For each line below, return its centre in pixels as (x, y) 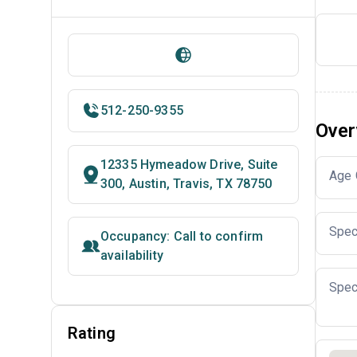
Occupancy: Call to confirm (182, 236)
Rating (92, 333)
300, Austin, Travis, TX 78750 (186, 184)
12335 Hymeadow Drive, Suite (189, 165)
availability (132, 255)
